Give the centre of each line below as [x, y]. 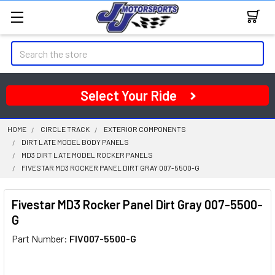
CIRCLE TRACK [65, 129]
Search [25, 48]
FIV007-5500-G [103, 238]
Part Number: [41, 238]
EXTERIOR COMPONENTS [145, 129]
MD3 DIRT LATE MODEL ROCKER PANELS [87, 155]
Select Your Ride [129, 95]
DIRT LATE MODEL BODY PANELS [75, 142]
